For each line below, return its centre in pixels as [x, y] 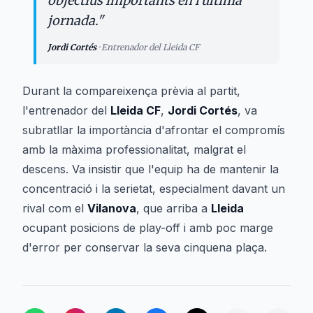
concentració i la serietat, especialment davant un [154, 189]
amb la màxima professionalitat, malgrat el [134, 150]
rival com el [55, 208]
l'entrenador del [66, 110]
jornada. [72, 21]
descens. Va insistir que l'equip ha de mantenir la [151, 169]
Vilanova [112, 208]
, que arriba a [174, 208]
